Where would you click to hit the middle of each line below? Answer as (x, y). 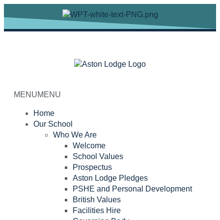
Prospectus (92, 167)
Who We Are (75, 135)
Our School (53, 124)
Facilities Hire (97, 210)
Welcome (89, 145)
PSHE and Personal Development (132, 189)
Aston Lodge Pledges (110, 178)
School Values (98, 156)
